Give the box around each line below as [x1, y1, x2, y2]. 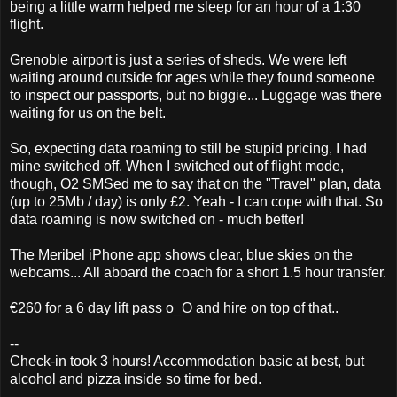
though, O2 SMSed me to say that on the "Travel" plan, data [10, 175, 381, 191]
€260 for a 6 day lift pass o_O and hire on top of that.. [10, 300, 339, 315]
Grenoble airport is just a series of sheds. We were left [10, 51, 346, 67]
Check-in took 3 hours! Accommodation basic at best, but [10, 353, 364, 369]
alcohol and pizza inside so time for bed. [10, 370, 261, 386]
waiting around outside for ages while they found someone [10, 69, 375, 85]
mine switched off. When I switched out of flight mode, [10, 158, 344, 174]
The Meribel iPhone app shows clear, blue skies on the [10, 246, 353, 262]
